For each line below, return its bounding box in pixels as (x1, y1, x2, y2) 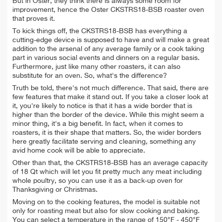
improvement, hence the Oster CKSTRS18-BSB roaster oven (12, 6, 204, 14)
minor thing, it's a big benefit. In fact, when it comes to (12, 120, 183, 128)
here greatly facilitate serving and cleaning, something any (12, 138, 196, 146)
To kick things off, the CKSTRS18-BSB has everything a (12, 28, 187, 35)
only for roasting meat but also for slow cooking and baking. (12, 208, 200, 215)
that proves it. (12, 15, 55, 23)
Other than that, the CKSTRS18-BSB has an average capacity (12, 160, 208, 167)
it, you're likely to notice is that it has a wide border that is (12, 103, 192, 110)
